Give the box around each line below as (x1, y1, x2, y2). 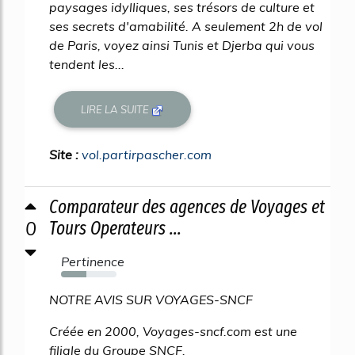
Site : (49, 147, 82, 163)
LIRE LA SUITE (81, 102, 152, 116)
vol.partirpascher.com (82, 147, 212, 163)
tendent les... (49, 56, 124, 73)
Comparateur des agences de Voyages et (49, 196, 325, 219)
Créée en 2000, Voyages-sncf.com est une (49, 323, 297, 340)
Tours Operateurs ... (49, 217, 181, 240)
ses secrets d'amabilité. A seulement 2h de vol (49, 18, 323, 35)
